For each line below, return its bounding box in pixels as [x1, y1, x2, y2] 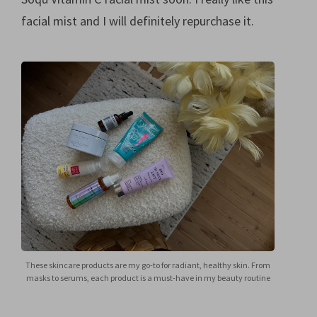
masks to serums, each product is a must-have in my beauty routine [25, 272, 270, 283]
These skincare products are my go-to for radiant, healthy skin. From [25, 259, 270, 270]
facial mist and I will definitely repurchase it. [21, 13, 254, 30]
